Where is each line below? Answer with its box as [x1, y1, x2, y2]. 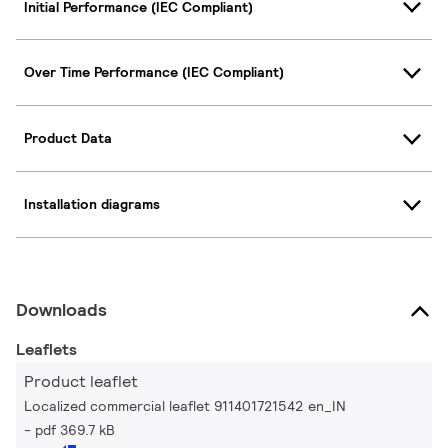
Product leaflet [24, 370, 138, 392]
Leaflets [16, 338, 77, 360]
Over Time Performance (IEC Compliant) [24, 63, 284, 82]
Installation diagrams [24, 195, 160, 214]
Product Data [24, 129, 112, 148]
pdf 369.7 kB [35, 420, 115, 439]
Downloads [16, 297, 107, 321]
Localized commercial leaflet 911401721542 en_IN [24, 396, 346, 415]
